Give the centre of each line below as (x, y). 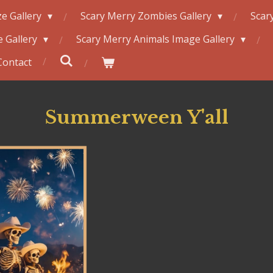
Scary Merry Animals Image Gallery (156, 39)
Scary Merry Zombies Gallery (147, 16)
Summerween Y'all (136, 117)
